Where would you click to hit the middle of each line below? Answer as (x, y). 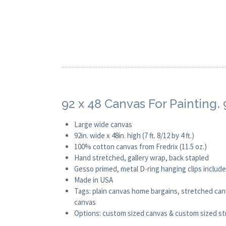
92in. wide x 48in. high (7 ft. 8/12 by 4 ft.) (134, 136)
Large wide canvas (103, 125)
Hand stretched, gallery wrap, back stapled (142, 158)
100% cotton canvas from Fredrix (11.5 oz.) (140, 147)
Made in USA (94, 180)
